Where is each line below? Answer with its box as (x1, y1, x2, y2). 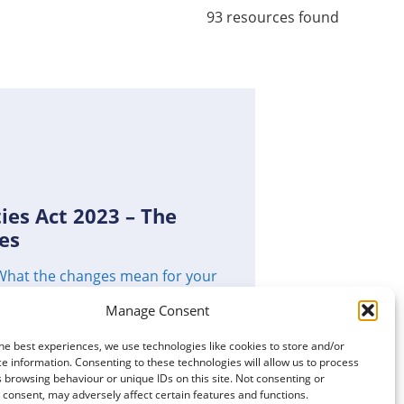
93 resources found (207, 6, 339, 27)
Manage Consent (106, 301, 210, 319)
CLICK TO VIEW (37, 370, 141, 390)
